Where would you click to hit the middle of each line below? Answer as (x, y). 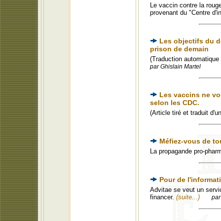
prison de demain (179, 49)
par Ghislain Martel (175, 67)
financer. (163, 197)
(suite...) (188, 197)
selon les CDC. (175, 103)
